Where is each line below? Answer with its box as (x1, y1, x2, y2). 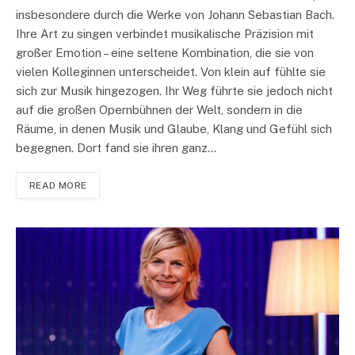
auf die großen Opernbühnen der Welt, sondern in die (16, 103, 303, 117)
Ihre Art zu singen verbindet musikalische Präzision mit (16, 27, 314, 41)
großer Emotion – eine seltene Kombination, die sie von (16, 46, 314, 60)
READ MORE (29, 180, 87, 192)
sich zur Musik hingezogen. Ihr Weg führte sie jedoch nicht (16, 84, 333, 98)
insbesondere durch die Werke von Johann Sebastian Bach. (16, 8, 334, 22)
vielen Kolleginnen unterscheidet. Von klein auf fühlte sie (16, 65, 326, 79)
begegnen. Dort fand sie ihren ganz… (16, 141, 216, 155)
